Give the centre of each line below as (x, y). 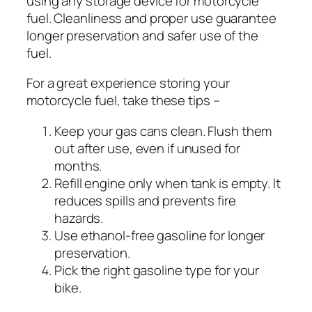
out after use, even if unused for (147, 148)
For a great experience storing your (128, 83)
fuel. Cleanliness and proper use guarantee (151, 18)
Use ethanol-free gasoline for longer (160, 235)
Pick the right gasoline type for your (157, 270)
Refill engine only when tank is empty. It (167, 183)
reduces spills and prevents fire (145, 200)
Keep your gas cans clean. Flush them (163, 131)
